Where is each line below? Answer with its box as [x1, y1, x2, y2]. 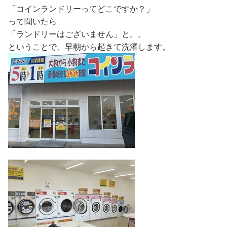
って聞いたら [8, 16, 57, 27]
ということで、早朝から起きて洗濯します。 [8, 42, 170, 52]
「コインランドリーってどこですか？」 [8, 4, 154, 14]
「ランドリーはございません [8, 29, 113, 40]
